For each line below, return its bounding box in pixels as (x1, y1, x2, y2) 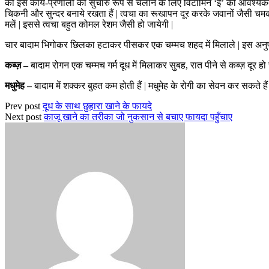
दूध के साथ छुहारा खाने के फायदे (43, 100, 152, 111)
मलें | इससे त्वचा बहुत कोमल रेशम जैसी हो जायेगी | (5, 19, 173, 29)
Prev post (5, 100, 40, 111)
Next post (5, 111, 41, 122)
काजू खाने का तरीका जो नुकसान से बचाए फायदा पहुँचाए (44, 111, 232, 122)
